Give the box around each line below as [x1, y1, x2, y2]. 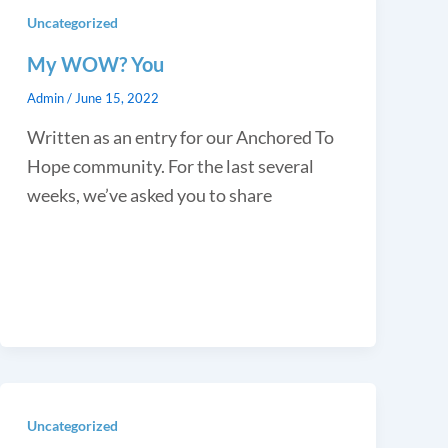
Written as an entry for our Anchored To [26, 125, 334, 148]
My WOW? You [26, 51, 164, 76]
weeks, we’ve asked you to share [26, 183, 272, 206]
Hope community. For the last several [26, 154, 314, 177]
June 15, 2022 [74, 89, 159, 106]
